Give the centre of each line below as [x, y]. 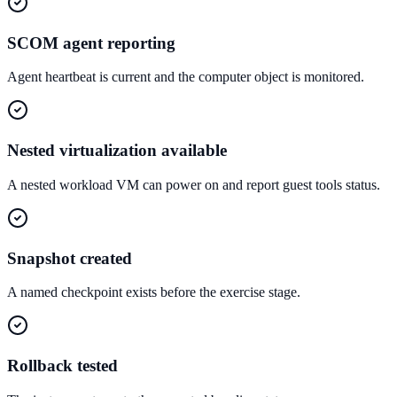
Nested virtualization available [117, 151]
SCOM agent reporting [91, 43]
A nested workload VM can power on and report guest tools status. [194, 184]
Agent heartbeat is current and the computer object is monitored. [186, 77]
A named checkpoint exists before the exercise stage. [154, 292]
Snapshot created [70, 258]
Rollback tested [62, 366]
